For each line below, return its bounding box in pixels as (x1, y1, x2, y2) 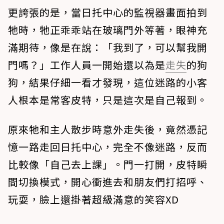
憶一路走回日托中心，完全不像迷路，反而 (8, 139, 207, 154)
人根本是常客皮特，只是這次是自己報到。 (8, 92, 207, 107)
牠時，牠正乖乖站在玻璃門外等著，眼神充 (8, 22, 207, 37)
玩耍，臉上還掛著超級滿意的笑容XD (8, 191, 179, 206)
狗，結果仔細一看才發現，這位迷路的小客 (8, 74, 207, 89)
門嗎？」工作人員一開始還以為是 (8, 57, 165, 72)
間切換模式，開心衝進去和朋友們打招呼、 (8, 174, 207, 189)
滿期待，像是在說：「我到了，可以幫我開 (8, 39, 207, 54)
